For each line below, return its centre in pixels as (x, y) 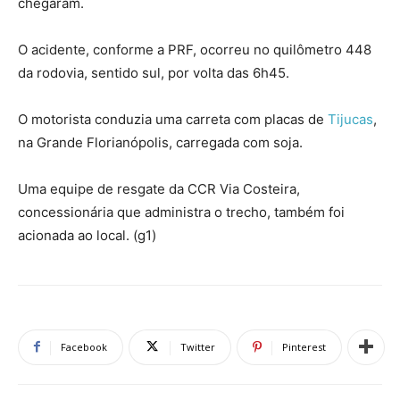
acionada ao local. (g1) (87, 235)
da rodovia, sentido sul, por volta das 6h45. (154, 72)
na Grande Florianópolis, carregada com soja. (160, 142)
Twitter (198, 346)
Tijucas (350, 119)
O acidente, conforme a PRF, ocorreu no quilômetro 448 (195, 49)
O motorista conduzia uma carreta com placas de (173, 119)
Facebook (84, 346)
